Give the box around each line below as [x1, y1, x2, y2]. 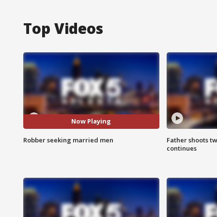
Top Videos [23, 18, 103, 38]
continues [166, 143, 197, 153]
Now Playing [71, 117, 111, 126]
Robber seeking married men [23, 135, 113, 144]
